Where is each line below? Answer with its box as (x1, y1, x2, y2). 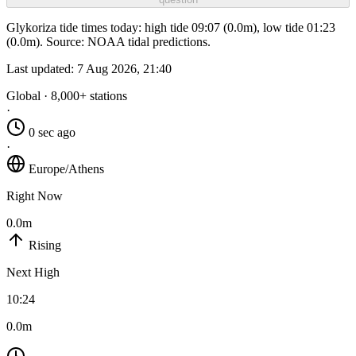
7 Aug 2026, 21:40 (77, 62, 172, 76)
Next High (6, 265, 60, 280)
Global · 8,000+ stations (6, 89, 127, 103)
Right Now (6, 189, 63, 203)
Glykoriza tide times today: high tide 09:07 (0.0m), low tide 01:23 (6, 21, 335, 35)
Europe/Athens (29, 162, 104, 176)
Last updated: (6, 62, 77, 76)
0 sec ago (29, 126, 75, 140)
